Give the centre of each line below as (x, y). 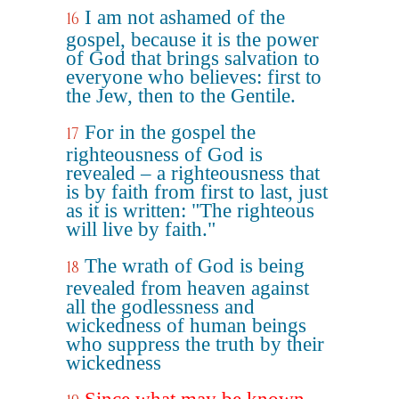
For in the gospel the (170, 132)
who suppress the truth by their (195, 344)
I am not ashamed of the (185, 17)
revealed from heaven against (187, 288)
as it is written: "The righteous (190, 211)
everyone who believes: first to (194, 77)
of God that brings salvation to (193, 58)
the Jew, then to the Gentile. (181, 96)
